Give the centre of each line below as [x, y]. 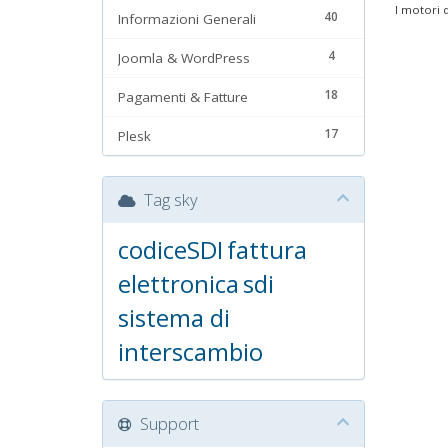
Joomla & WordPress [184, 58]
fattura [267, 249]
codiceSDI [170, 249]
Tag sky [167, 199]
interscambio [190, 351]
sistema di [174, 317]
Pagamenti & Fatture [183, 97]
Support [165, 423]
